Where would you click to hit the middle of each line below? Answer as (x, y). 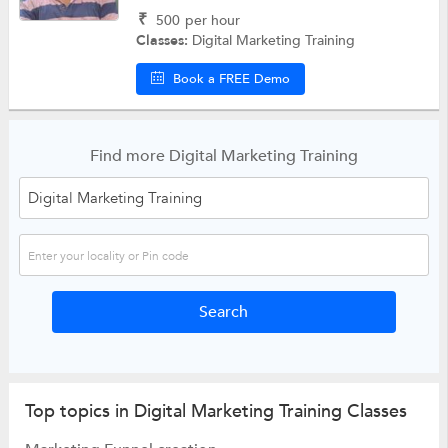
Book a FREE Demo (232, 78)
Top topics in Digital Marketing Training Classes (215, 411)
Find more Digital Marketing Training (223, 155)
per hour (213, 20)
